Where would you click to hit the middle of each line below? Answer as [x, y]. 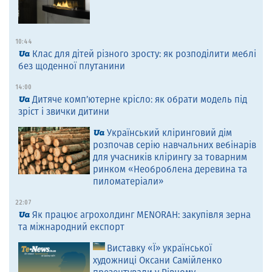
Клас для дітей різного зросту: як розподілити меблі [144, 54]
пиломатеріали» [128, 181]
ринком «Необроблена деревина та [170, 169]
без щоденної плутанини [72, 66]
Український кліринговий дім [169, 133]
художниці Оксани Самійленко [157, 260]
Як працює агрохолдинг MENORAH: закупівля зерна [141, 215]
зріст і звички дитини [64, 111]
